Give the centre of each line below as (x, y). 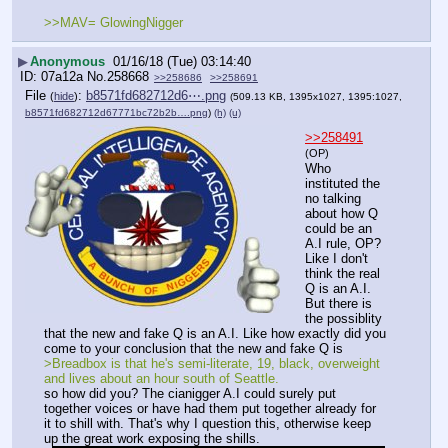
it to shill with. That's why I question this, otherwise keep (207, 424)
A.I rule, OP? (343, 244)
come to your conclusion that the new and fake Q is (193, 349)
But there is (338, 304)
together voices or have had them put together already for (210, 409)
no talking (333, 199)
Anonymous (67, 62)
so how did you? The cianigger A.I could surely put (190, 394)
